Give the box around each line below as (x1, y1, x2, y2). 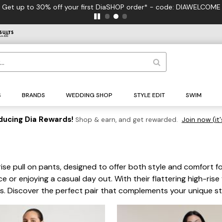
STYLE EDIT (133, 91, 165, 100)
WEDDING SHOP (66, 91, 113, 100)
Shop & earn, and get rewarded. (75, 115, 178, 124)
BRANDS (22, 91, 46, 100)
